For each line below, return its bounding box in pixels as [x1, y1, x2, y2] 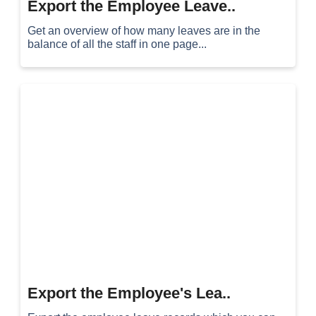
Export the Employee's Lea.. [28, 284, 231, 303]
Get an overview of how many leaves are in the [28, 24, 261, 37]
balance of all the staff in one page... [28, 37, 207, 51]
